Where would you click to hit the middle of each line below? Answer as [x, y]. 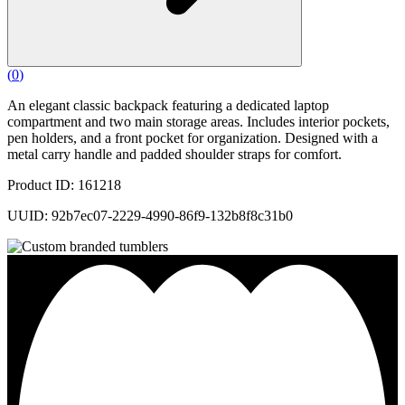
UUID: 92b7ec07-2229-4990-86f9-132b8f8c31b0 [150, 216]
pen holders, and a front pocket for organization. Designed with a [193, 138]
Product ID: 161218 [64, 185]
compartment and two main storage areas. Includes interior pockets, [198, 122]
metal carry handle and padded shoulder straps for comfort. [174, 155]
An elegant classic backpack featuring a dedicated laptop [168, 106]
